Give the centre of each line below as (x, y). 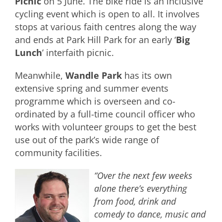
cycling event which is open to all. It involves (107, 14)
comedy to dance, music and (150, 214)
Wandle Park (94, 75)
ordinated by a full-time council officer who (105, 114)
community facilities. (58, 153)
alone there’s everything (140, 188)
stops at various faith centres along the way (106, 27)
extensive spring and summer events (92, 88)
